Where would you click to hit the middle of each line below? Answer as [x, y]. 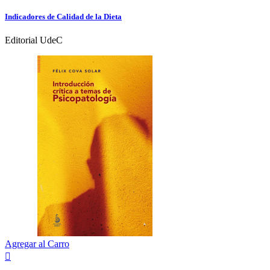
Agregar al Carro [37, 243]
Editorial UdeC [34, 40]
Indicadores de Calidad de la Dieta [63, 16]
